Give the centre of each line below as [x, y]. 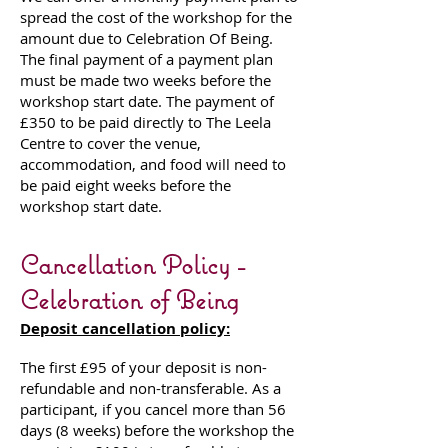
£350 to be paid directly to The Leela [145, 122]
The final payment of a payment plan [146, 59]
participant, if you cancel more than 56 [153, 409]
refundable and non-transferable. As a [150, 388]
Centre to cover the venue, [110, 143]
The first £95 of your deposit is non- [143, 367]
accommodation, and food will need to [153, 164]
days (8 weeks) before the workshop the [157, 430]
